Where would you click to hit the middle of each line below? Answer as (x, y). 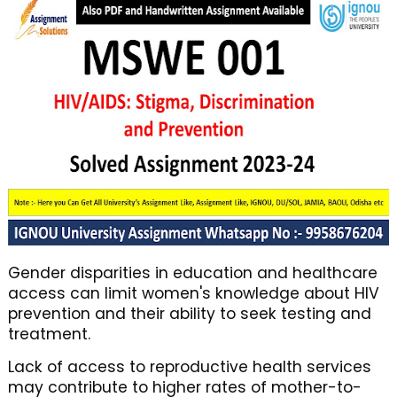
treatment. (49, 334)
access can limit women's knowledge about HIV (193, 293)
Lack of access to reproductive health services (189, 367)
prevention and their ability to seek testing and (189, 314)
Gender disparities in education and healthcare (192, 273)
